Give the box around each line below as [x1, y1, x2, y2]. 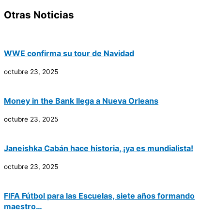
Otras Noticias [4, 8, 74, 21]
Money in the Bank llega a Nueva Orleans [4, 95, 158, 106]
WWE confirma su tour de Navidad [4, 48, 134, 58]
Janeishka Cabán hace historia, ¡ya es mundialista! [4, 143, 193, 153]
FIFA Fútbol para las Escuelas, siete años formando [4, 190, 195, 201]
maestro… [4, 201, 42, 211]
